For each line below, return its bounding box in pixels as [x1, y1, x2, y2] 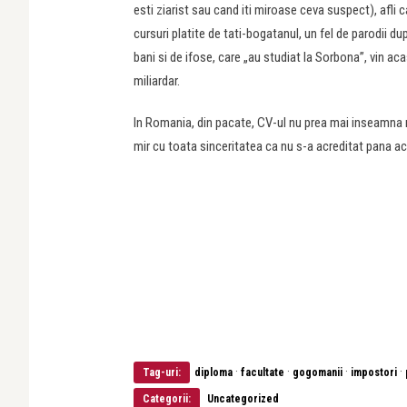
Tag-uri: [143, 366, 181, 379]
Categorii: [143, 392, 191, 405]
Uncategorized [207, 392, 279, 405]
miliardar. [134, 73, 180, 89]
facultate [241, 366, 284, 379]
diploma [194, 366, 233, 379]
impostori [351, 366, 397, 379]
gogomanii [293, 366, 342, 379]
